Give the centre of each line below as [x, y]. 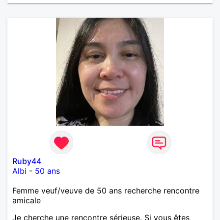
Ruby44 [27, 161]
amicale [27, 200]
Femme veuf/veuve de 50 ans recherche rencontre [106, 190]
